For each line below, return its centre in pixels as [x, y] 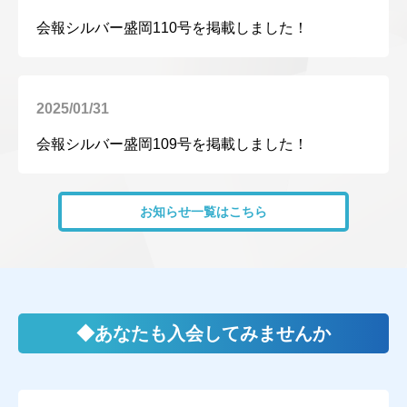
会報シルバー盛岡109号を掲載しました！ [172, 144]
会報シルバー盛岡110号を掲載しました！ [172, 28]
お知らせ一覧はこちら [203, 212]
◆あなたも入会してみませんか [203, 334]
